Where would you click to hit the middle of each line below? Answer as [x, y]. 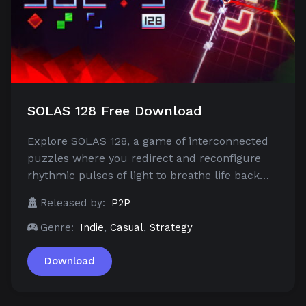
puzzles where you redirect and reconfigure [144, 158]
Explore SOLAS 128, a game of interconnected [148, 141]
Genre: [57, 227]
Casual [127, 227]
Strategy [171, 227]
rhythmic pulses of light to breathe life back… [148, 175]
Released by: [73, 203]
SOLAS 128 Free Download [115, 110]
